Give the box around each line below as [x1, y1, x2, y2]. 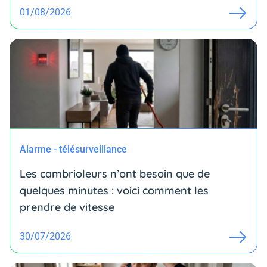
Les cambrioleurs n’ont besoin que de [20, 167, 210, 181]
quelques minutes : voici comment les [20, 184, 209, 198]
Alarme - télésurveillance [20, 144, 127, 156]
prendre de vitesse [20, 200, 114, 215]
